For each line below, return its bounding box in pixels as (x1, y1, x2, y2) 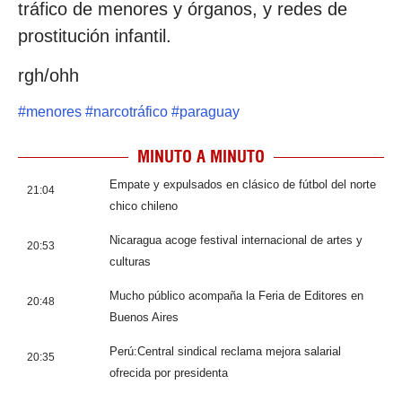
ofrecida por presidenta (109, 366, 228, 380)
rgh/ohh (18, 65, 79, 85)
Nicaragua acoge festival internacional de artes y (109, 233, 363, 248)
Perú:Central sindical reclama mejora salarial (109, 345, 341, 359)
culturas (109, 255, 151, 269)
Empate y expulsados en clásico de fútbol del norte (109, 178, 376, 192)
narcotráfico (93, 104, 168, 120)
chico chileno (109, 199, 178, 214)
